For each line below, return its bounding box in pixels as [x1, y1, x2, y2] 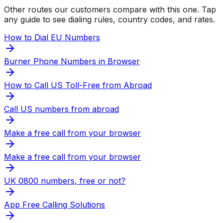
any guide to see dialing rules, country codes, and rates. [4, 14, 215, 24]
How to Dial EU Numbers [4, 32, 100, 42]
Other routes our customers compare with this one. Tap [4, 4, 216, 14]
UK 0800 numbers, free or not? [4, 175, 125, 186]
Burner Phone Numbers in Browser [4, 56, 140, 66]
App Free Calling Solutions [4, 199, 105, 210]
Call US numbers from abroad [4, 104, 119, 114]
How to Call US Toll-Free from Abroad [4, 80, 152, 90]
